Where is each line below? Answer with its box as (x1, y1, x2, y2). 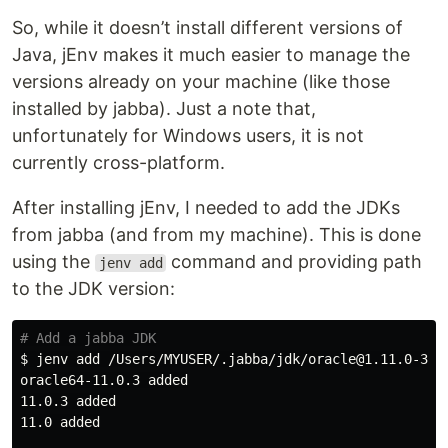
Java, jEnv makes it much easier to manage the (12, 44, 410, 65)
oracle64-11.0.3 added (20, 372, 188, 388)
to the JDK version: (12, 278, 175, 299)
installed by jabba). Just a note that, (12, 98, 316, 119)
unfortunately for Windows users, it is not (12, 125, 364, 146)
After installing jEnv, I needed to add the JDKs (12, 197, 400, 218)
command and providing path (166, 251, 423, 272)
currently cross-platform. (12, 152, 225, 173)
